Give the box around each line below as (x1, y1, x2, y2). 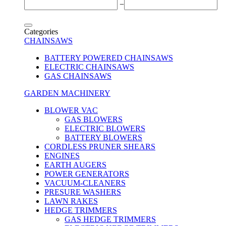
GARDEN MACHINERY (24, 89, 110, 97)
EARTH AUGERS (44, 160, 106, 169)
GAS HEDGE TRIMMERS (65, 215, 156, 223)
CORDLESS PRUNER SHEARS (44, 142, 155, 151)
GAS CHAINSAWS (44, 72, 111, 80)
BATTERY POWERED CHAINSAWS (44, 53, 173, 62)
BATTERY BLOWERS (65, 133, 142, 142)
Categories (24, 27, 58, 36)
